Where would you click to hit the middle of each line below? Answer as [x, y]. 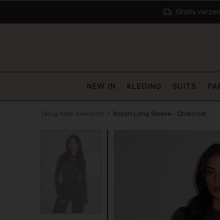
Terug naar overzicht [72, 114]
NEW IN [101, 86]
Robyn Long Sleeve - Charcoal [159, 114]
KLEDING [144, 86]
